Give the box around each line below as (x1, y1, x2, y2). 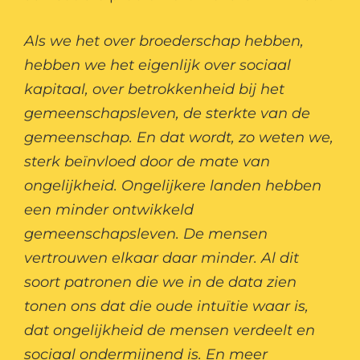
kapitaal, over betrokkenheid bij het (24, 80, 284, 99)
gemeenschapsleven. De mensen (24, 225, 268, 243)
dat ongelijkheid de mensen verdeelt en (24, 321, 315, 340)
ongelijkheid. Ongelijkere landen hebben (24, 177, 321, 195)
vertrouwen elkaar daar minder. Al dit (24, 249, 299, 268)
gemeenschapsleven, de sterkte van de (24, 104, 310, 123)
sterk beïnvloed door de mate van (24, 153, 270, 171)
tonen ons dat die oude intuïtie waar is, (24, 297, 309, 316)
